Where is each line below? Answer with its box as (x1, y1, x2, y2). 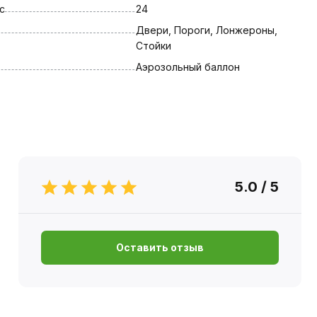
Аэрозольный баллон (135, 60, 240, 73)
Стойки (135, 39, 171, 52)
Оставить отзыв (115, 241, 204, 253)
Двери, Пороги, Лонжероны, (135, 23, 277, 36)
